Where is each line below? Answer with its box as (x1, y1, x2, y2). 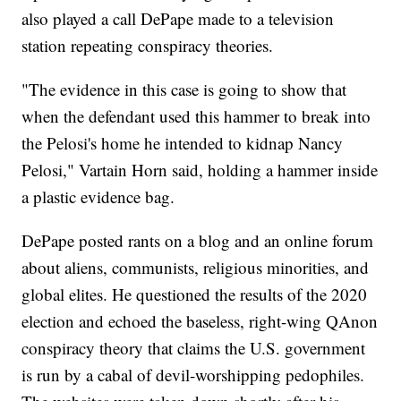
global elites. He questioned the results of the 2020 (21, 283, 368, 306)
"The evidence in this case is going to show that (21, 78, 347, 101)
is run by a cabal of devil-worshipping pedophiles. (21, 363, 365, 387)
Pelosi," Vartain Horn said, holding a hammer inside (21, 158, 379, 182)
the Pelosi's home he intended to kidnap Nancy (21, 132, 344, 155)
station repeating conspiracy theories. (21, 34, 274, 57)
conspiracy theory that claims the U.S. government (21, 337, 366, 360)
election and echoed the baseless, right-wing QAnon (21, 310, 379, 333)
